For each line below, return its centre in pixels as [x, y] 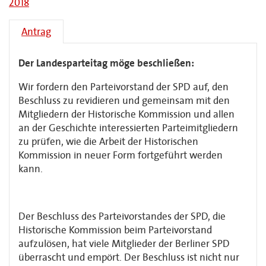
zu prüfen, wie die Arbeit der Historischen [108, 142]
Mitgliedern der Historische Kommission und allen [126, 114]
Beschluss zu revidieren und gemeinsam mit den [124, 101]
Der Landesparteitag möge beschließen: [106, 63]
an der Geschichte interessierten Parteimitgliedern [128, 128]
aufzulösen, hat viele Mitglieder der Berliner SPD [124, 244]
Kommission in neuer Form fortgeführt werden [121, 155]
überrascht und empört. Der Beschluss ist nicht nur [129, 257]
